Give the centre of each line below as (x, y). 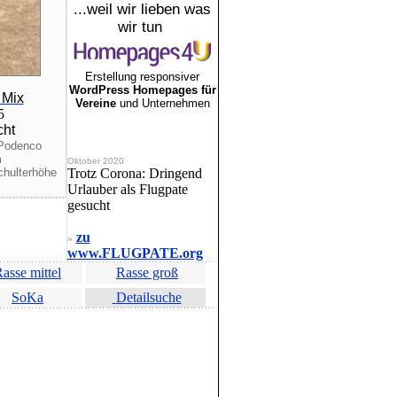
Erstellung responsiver (142, 77)
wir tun (142, 27)
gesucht (88, 205)
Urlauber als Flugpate (127, 189)
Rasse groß (147, 272)
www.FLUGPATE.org (135, 253)
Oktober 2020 (95, 161)
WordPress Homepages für (142, 90)
